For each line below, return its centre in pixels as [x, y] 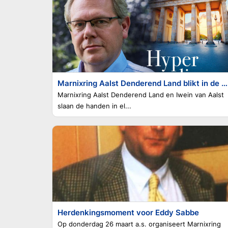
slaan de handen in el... [94, 106]
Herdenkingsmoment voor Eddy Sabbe [128, 212]
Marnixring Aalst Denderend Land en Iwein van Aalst [141, 95]
